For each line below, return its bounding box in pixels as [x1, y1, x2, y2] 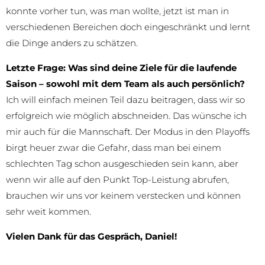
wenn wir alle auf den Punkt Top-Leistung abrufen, [6, 174, 229, 186]
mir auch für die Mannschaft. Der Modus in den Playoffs [6, 126, 250, 138]
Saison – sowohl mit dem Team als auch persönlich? [6, 78, 245, 90]
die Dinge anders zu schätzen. [6, 37, 138, 49]
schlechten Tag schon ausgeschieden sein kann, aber [6, 158, 238, 170]
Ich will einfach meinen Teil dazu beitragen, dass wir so [6, 94, 245, 106]
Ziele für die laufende [140, 62, 237, 74]
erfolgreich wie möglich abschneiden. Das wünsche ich [6, 110, 247, 122]
